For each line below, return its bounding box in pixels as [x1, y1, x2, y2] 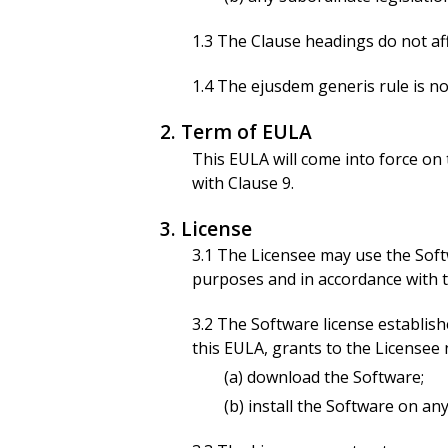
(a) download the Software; [224, 365, 424, 388]
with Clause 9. [192, 171, 294, 194]
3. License [160, 214, 252, 242]
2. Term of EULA [160, 117, 312, 145]
